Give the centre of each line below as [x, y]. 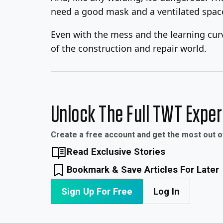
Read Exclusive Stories [116, 151]
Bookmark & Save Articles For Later [143, 169]
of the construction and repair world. [129, 48]
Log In [167, 191]
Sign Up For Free [97, 191]
